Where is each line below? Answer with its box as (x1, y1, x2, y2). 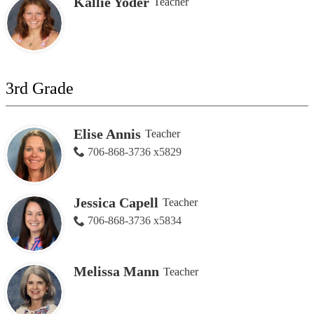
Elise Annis (73, 125, 141, 142)
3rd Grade (6, 78, 74, 97)
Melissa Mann (73, 264, 159, 280)
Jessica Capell (73, 194, 158, 210)
